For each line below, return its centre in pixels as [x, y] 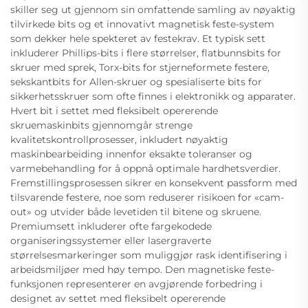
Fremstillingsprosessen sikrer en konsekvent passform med [154, 183]
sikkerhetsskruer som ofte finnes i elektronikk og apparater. [153, 96]
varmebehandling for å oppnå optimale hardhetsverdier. [145, 168]
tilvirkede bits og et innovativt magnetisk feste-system [142, 24]
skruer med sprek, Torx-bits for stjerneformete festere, [140, 67]
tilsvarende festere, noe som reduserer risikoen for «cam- [147, 197]
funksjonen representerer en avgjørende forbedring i [136, 284]
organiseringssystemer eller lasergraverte [111, 240]
